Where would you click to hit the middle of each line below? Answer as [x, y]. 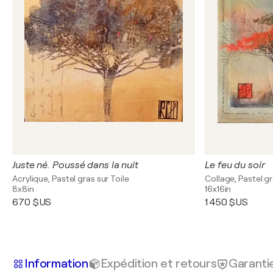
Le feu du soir [235, 165]
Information [56, 263]
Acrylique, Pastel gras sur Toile [71, 179]
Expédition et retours [158, 263]
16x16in [218, 189]
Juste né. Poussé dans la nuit [76, 165]
